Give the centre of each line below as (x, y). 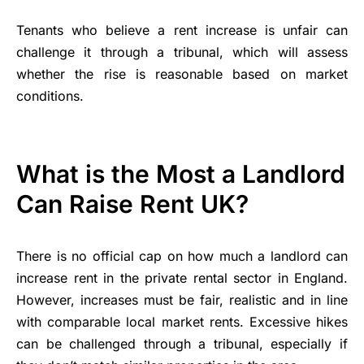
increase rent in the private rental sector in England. (182, 277)
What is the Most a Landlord (181, 173)
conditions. (50, 95)
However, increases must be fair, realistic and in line (182, 299)
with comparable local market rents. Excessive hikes (182, 321)
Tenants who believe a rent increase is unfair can (182, 30)
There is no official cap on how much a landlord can (182, 256)
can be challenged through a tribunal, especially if (182, 343)
